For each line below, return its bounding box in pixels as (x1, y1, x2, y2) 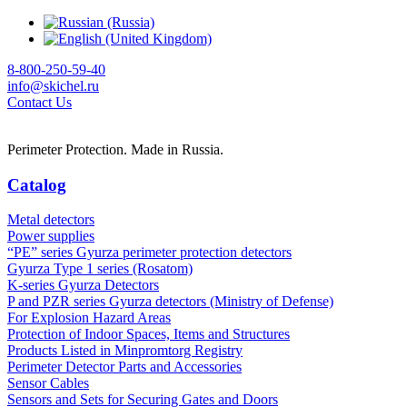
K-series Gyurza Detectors (7, 277, 159, 293)
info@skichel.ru (7, 78, 99, 94)
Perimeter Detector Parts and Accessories (7, 359, 242, 375)
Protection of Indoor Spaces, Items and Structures (7, 326, 290, 342)
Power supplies (7, 228, 94, 244)
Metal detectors (7, 212, 94, 228)
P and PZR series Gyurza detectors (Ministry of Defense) (7, 293, 333, 310)
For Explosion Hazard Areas (7, 310, 171, 326)
